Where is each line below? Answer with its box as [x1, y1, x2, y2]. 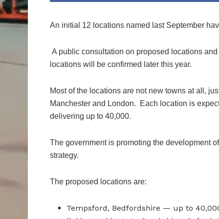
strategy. [50, 151, 81, 160]
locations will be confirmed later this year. [50, 60, 192, 69]
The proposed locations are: [50, 177, 147, 186]
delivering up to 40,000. [50, 112, 131, 121]
